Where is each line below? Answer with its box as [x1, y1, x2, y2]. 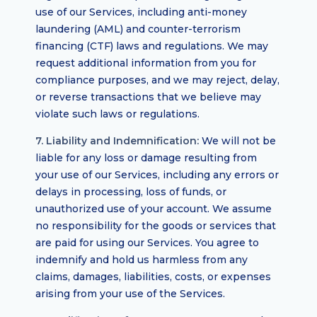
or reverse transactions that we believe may [35, 91, 261, 103]
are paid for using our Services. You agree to [35, 236, 259, 249]
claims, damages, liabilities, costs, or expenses [35, 270, 271, 283]
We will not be [199, 134, 276, 147]
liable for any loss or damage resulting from [35, 151, 257, 164]
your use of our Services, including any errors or [35, 168, 279, 181]
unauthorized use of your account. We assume [35, 202, 272, 215]
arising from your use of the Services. [35, 287, 225, 300]
